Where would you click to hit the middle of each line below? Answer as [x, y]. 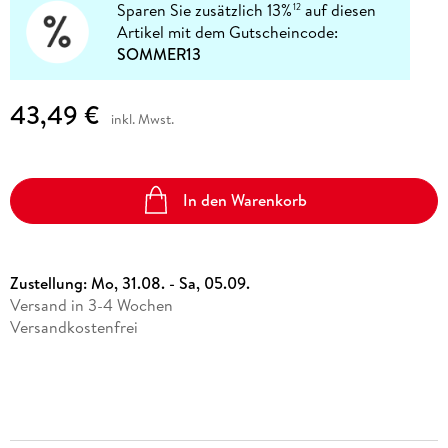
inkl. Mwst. [142, 118]
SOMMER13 [159, 54]
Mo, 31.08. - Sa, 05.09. [170, 282]
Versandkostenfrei [73, 326]
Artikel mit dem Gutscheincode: [228, 32]
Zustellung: [50, 282]
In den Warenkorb [245, 200]
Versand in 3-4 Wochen [91, 304]
